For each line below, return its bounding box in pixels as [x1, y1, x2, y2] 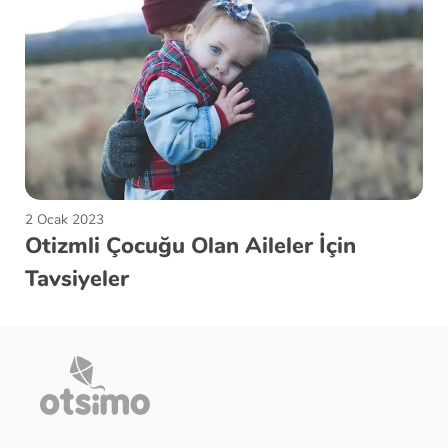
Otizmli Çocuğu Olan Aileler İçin [25, 230, 356, 261]
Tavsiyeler [25, 263, 129, 294]
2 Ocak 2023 [25, 209, 104, 229]
